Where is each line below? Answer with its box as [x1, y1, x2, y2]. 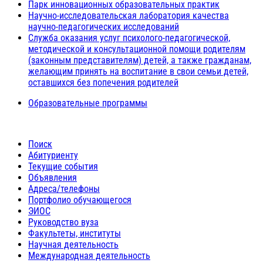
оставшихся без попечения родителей [28, 77, 178, 89]
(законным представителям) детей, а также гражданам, [28, 55, 251, 66]
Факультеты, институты [28, 228, 121, 240]
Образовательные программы [28, 97, 147, 109]
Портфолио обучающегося [28, 194, 131, 206]
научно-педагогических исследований [28, 21, 179, 33]
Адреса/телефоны [28, 183, 100, 195]
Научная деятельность [28, 239, 119, 251]
